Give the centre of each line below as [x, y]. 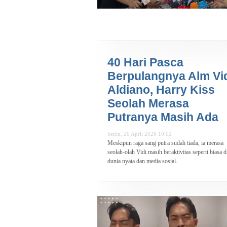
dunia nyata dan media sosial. [142, 161]
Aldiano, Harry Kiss [161, 90]
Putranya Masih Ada [163, 117]
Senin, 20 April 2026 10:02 [140, 134]
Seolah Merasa [148, 104]
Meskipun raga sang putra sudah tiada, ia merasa [165, 143]
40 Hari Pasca [145, 63]
